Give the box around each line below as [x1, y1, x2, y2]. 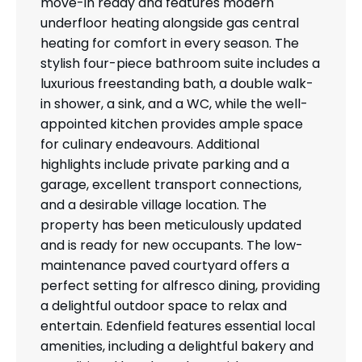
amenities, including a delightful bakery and [40, 337, 314, 356]
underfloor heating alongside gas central [40, 14, 299, 33]
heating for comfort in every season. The [40, 34, 299, 53]
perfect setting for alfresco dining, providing [40, 276, 320, 296]
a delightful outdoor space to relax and [40, 297, 287, 316]
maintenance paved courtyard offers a [40, 256, 289, 276]
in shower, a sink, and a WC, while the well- [40, 95, 308, 114]
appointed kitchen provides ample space [40, 115, 303, 134]
